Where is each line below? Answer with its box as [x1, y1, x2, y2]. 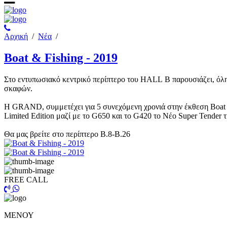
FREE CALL [4, 175, 48, 184]
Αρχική [4, 32, 28, 41]
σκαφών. [4, 84, 32, 93]
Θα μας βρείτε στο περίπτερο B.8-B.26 [4, 129, 130, 138]
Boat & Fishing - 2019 [4, 51, 118, 64]
